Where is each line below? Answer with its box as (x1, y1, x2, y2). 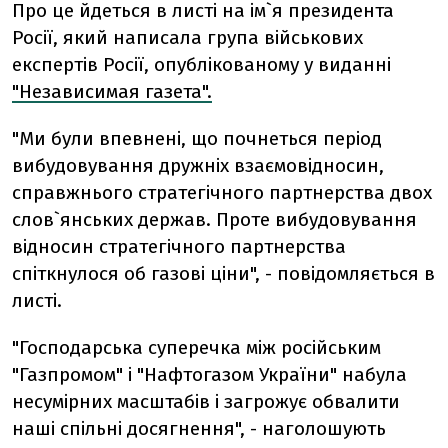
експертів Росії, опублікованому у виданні (12, 53, 391, 76)
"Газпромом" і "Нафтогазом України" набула (12, 363, 407, 386)
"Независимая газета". (12, 80, 212, 103)
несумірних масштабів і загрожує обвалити (12, 390, 400, 413)
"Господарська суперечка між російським (12, 336, 381, 359)
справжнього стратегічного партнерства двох (12, 181, 432, 204)
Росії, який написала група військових (12, 26, 363, 49)
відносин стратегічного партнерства (12, 235, 346, 258)
